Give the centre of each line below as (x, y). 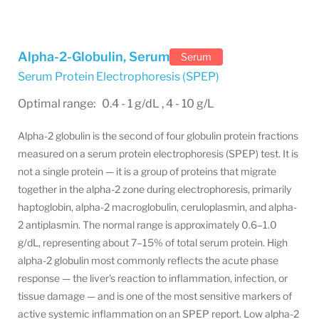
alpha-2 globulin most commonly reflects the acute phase (148, 260)
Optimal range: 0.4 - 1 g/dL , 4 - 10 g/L (116, 104)
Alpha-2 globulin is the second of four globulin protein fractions (158, 136)
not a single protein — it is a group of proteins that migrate (147, 171)
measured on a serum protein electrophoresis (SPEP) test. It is (158, 153)
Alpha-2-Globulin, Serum (94, 57)
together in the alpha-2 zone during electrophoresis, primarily (155, 189)
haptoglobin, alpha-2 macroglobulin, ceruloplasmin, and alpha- (157, 207)
